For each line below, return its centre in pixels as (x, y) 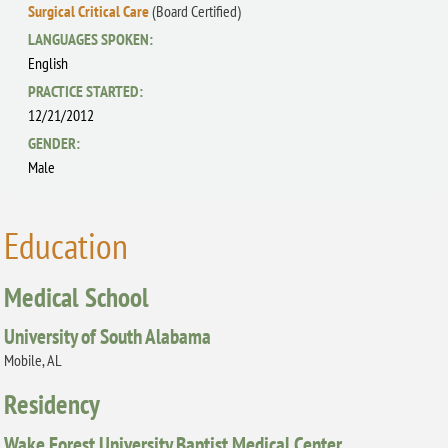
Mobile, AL (33, 360)
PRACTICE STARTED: (86, 90)
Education (66, 246)
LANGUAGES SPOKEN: (91, 38)
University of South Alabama (108, 336)
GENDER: (54, 143)
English (48, 62)
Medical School (77, 297)
